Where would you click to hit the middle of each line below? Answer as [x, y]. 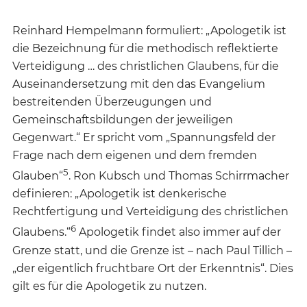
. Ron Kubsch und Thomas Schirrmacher [179, 176]
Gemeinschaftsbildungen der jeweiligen [123, 119]
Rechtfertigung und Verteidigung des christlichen [150, 212]
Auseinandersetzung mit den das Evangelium [139, 84]
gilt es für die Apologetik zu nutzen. [109, 286]
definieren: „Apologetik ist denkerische [120, 194]
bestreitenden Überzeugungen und [112, 101]
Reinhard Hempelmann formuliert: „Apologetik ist [149, 30]
